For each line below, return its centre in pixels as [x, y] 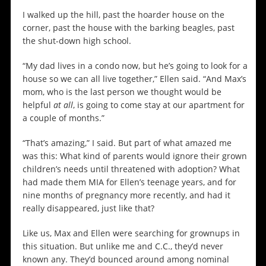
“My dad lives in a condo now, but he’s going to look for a [135, 66]
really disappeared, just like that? [88, 208]
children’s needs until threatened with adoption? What [131, 169]
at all [63, 105]
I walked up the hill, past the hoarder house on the [123, 15]
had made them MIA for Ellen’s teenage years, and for [129, 182]
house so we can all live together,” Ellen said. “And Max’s [134, 79]
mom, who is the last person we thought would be [122, 92]
